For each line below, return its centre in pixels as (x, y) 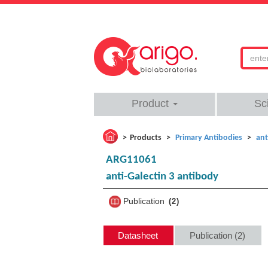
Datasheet (138, 236)
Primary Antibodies (209, 138)
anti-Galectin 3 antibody (162, 177)
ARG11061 (131, 160)
